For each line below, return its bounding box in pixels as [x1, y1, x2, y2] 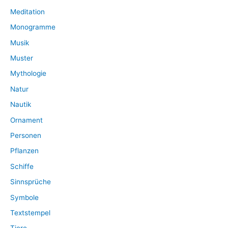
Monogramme [10, 23, 55, 32]
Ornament [10, 116, 43, 124]
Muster [10, 53, 33, 62]
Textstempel [10, 208, 50, 217]
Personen [10, 131, 41, 139]
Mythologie [10, 69, 46, 78]
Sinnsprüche [10, 178, 51, 186]
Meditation [10, 7, 45, 16]
